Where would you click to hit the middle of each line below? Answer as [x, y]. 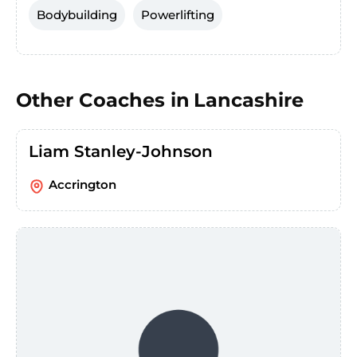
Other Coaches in [103, 100]
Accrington [82, 185]
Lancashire [249, 100]
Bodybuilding [77, 15]
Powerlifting [178, 15]
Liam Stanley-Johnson [121, 152]
